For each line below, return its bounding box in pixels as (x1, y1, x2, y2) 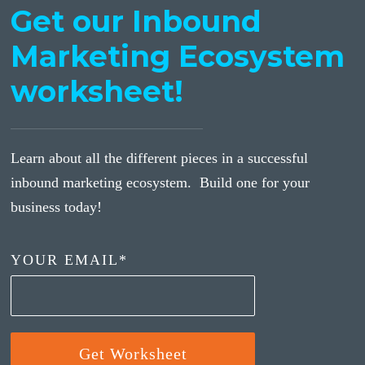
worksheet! (11, 73, 184, 109)
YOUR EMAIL (11, 252, 120, 268)
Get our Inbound (11, 3, 262, 39)
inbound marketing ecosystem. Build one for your (11, 174, 310, 191)
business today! (11, 199, 103, 215)
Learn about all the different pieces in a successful (11, 150, 309, 166)
